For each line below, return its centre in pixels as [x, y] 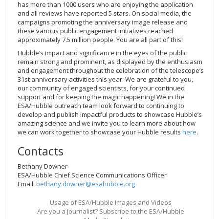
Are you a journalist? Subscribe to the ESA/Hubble [111, 211]
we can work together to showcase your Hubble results [100, 132]
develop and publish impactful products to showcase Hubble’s [110, 114]
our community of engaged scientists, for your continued [101, 88]
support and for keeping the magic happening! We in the [101, 97]
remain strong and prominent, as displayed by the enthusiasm [110, 61]
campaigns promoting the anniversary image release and [103, 22]
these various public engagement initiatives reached [95, 31]
